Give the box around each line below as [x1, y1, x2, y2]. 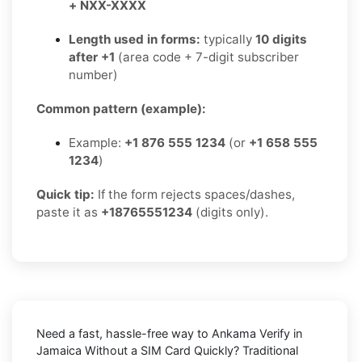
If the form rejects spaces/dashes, [95, 186, 295, 202]
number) [69, 66, 118, 82]
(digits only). [192, 204, 268, 220]
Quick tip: [36, 186, 95, 202]
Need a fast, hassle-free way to [36, 326, 212, 340]
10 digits [255, 31, 307, 47]
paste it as [36, 204, 101, 220]
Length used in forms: [69, 31, 200, 47]
